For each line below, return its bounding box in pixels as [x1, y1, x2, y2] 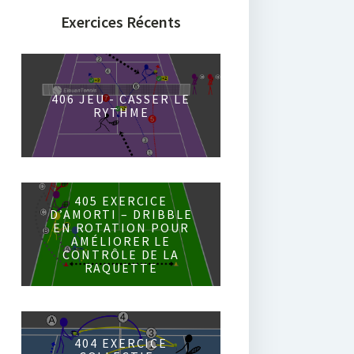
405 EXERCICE [74, 192, 168, 209]
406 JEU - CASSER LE [51, 90, 190, 107]
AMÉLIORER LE [71, 232, 171, 249]
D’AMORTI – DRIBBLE [49, 205, 193, 222]
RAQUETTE [84, 259, 158, 276]
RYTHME [92, 104, 149, 120]
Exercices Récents [61, 12, 182, 32]
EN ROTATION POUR [52, 219, 190, 235]
